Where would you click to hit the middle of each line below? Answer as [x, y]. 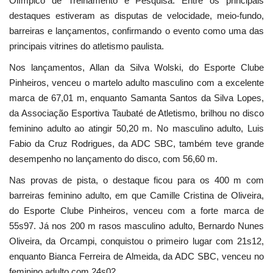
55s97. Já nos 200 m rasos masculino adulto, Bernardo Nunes [136, 226]
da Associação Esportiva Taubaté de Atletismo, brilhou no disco [136, 113]
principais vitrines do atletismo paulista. [87, 46]
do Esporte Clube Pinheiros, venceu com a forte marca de [136, 211]
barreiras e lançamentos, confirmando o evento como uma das [136, 31]
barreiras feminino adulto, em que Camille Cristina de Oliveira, [136, 196]
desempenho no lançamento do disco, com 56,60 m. [113, 159]
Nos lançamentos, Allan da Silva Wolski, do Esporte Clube [136, 68]
